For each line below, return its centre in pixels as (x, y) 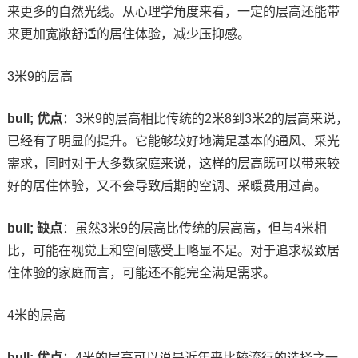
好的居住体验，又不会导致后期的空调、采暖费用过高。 (167, 185)
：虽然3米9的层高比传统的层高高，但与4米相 (194, 228)
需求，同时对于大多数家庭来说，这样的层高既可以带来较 (173, 163)
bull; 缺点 (34, 228)
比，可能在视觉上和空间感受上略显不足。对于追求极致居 (173, 250)
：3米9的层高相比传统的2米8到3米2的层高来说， (205, 118)
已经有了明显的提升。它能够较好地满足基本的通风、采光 (173, 141)
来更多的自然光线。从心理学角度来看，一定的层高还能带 (173, 11)
